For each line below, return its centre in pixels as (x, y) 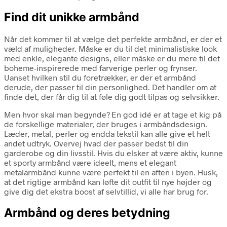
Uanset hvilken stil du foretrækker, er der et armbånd (100, 77)
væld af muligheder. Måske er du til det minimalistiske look (110, 48)
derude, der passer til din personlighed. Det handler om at (110, 87)
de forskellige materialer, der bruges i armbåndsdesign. (106, 124)
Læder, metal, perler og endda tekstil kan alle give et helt (107, 134)
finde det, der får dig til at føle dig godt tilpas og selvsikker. (112, 97)
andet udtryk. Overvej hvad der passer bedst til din (96, 143)
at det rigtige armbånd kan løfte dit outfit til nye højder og (108, 182)
